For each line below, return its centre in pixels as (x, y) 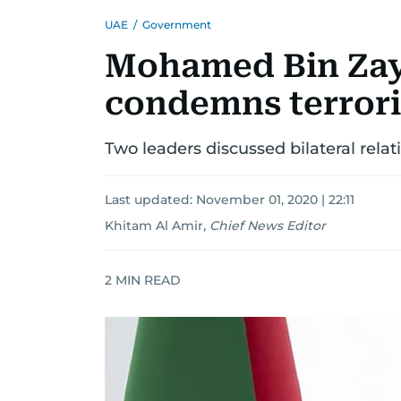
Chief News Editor (268, 226)
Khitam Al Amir (154, 226)
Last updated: (150, 200)
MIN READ (146, 280)
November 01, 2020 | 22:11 (275, 200)
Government (177, 25)
